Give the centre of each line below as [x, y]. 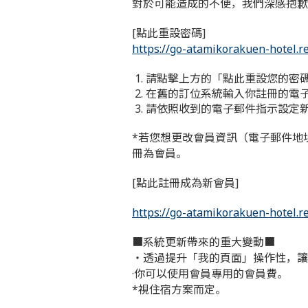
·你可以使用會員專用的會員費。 [210, 274]
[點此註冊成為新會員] [185, 183]
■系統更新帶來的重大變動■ [203, 242]
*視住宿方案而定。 [179, 289]
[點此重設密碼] [169, 33]
